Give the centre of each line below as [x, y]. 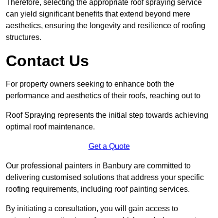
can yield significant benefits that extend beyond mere [98, 14]
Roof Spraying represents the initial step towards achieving [107, 115]
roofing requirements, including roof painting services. [98, 189]
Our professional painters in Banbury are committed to [98, 166]
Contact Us [47, 61]
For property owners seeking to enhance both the [90, 84]
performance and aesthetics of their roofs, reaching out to [103, 96]
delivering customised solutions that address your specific [105, 178]
